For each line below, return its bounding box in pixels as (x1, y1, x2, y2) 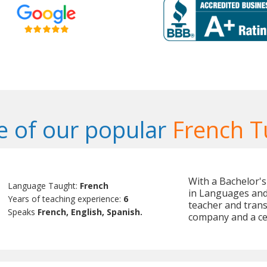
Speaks (8, 206, 38, 218)
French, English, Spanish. (38, 206, 143, 218)
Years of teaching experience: (8, 193, 124, 205)
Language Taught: (8, 180, 80, 192)
